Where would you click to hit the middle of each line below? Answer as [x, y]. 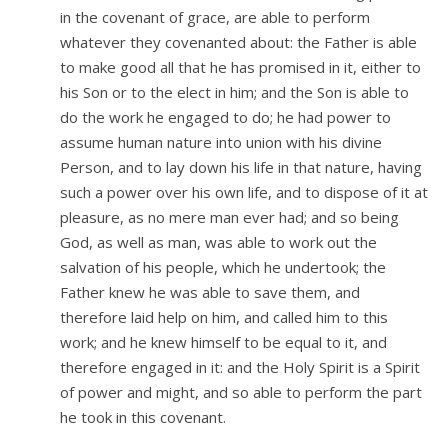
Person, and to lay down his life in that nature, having [241, 167]
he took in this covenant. [143, 417]
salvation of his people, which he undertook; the [223, 267]
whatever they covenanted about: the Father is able [238, 42]
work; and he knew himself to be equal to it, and [223, 342]
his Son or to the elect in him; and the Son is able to [234, 92]
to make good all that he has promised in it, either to [240, 67]
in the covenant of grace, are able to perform [215, 17]
